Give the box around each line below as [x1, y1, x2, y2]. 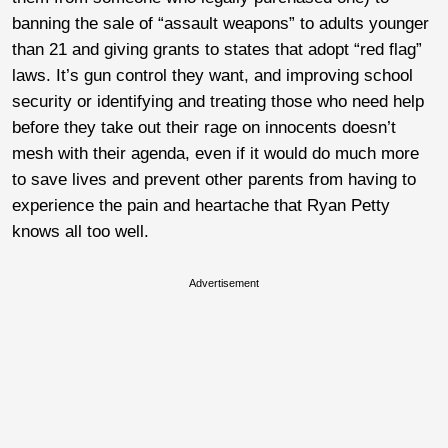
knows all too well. [12, 221, 149, 241]
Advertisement [189, 276, 259, 289]
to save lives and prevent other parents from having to [12, 169, 416, 189]
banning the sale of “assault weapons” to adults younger [12, 13, 429, 33]
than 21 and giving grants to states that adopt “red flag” [12, 39, 422, 59]
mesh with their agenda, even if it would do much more [12, 143, 419, 163]
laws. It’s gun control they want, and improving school [12, 65, 413, 85]
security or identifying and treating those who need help [12, 91, 424, 111]
